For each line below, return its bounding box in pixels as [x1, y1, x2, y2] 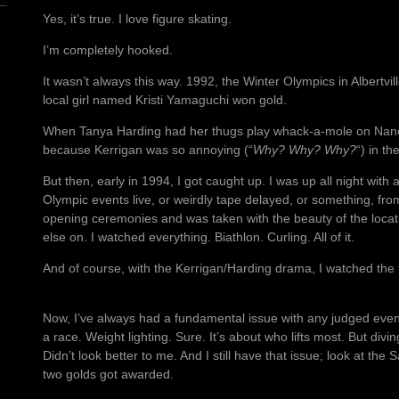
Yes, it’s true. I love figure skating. [43, 12, 232, 27]
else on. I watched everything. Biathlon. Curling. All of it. [43, 230, 354, 245]
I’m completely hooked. [43, 43, 173, 58]
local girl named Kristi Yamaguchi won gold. [43, 93, 287, 108]
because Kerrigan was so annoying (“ [43, 142, 253, 158]
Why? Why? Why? [253, 142, 356, 158]
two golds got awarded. [43, 367, 174, 382]
